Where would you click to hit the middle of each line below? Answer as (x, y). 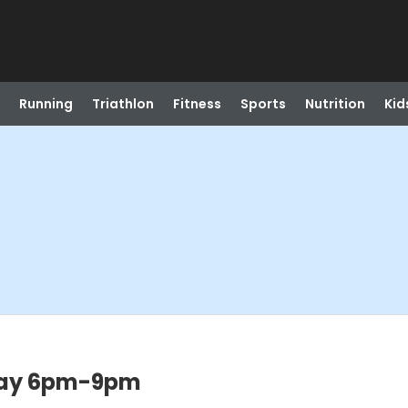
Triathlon (122, 104)
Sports (263, 104)
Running (46, 104)
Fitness (197, 104)
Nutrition (335, 104)
